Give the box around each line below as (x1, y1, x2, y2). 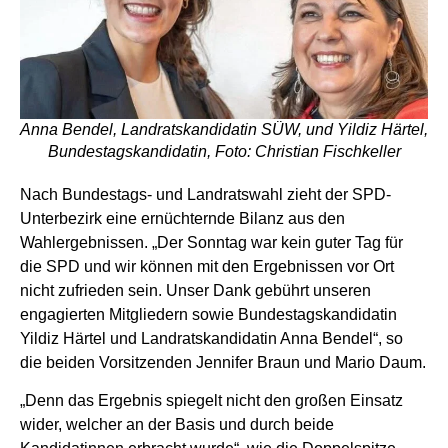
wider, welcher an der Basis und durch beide (20, 416, 334, 434)
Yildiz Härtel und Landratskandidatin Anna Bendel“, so (20, 330, 403, 348)
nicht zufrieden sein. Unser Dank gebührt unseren (20, 282, 371, 300)
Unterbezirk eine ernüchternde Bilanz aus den (20, 210, 345, 228)
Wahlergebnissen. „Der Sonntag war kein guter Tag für (20, 234, 403, 252)
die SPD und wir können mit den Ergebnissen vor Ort (20, 258, 394, 276)
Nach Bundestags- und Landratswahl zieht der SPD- (20, 186, 391, 204)
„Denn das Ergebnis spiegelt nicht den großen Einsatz (20, 392, 403, 410)
